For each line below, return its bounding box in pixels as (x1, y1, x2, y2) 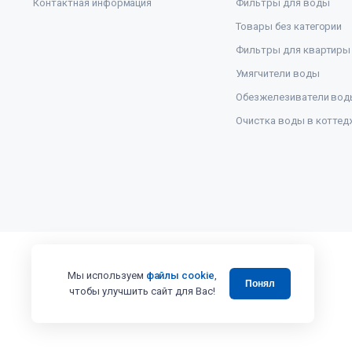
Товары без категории (236, 20, 343, 33)
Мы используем (67, 269, 146, 281)
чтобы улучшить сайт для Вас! (69, 285, 215, 297)
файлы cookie (145, 269, 215, 281)
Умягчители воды (236, 68, 320, 80)
